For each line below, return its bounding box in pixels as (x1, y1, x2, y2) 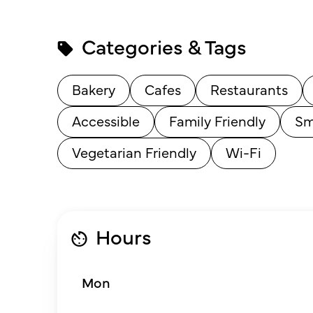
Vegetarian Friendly (72, 143, 196, 161)
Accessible (72, 111, 140, 130)
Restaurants (210, 80, 288, 99)
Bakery (72, 80, 115, 99)
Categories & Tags (77, 31, 247, 60)
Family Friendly (169, 111, 265, 130)
